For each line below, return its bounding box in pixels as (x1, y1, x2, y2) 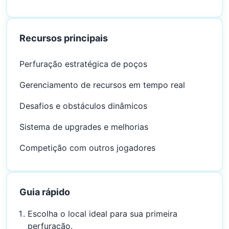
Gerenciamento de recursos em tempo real (19, 80, 185, 90)
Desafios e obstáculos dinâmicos (19, 101, 147, 111)
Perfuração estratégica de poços (19, 59, 147, 69)
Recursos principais (19, 33, 108, 43)
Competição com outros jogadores (19, 143, 155, 153)
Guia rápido (19, 187, 70, 197)
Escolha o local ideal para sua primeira (28, 209, 177, 219)
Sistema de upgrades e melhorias (19, 122, 148, 132)
